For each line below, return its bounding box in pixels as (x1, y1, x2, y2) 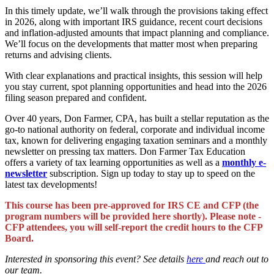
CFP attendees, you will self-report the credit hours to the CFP (5, 221, 262, 232)
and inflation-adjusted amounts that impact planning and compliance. (5, 27, 269, 38)
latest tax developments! (5, 179, 97, 190)
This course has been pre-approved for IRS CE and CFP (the (5, 199, 259, 210)
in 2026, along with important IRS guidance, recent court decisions (5, 16, 262, 27)
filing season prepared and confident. (5, 92, 149, 103)
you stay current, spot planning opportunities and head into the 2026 (5, 81, 267, 92)
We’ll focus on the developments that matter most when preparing (5, 38, 257, 49)
